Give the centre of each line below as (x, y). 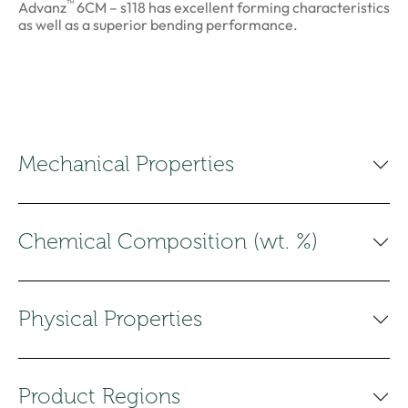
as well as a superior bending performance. (158, 25)
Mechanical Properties (126, 164)
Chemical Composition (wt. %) (168, 242)
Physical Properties (110, 319)
